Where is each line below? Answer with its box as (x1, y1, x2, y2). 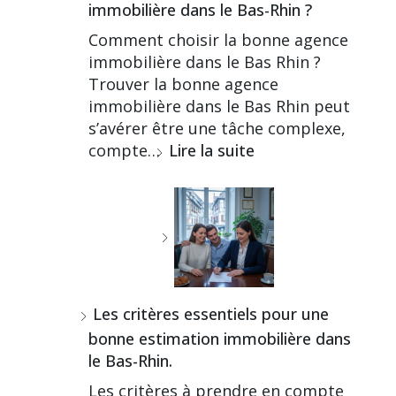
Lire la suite (168, 139, 255, 161)
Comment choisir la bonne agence (88, 28, 348, 50)
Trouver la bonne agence (88, 72, 278, 95)
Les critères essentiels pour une (92, 302, 329, 324)
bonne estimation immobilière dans (88, 327, 351, 349)
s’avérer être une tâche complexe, (88, 117, 346, 139)
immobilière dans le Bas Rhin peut (88, 95, 350, 117)
